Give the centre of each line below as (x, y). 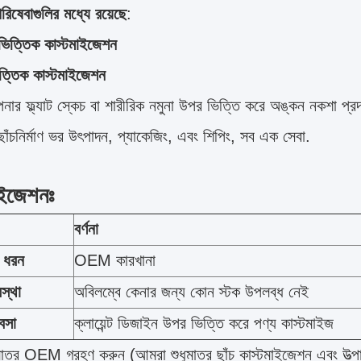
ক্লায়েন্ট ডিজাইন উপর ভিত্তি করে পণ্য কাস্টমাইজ (204, 323)
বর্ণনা (86, 229)
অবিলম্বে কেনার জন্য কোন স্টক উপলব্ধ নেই (191, 292)
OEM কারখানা (115, 260)
